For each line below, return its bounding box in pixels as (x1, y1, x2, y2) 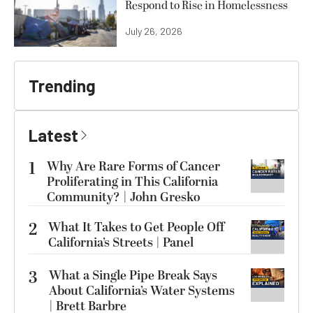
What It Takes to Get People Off (48, 217, 224, 237)
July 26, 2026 (125, 24, 182, 37)
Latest (29, 124, 78, 145)
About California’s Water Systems (49, 281, 235, 300)
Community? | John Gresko (47, 187, 200, 207)
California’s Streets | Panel (48, 233, 194, 252)
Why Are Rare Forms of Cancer (47, 156, 220, 176)
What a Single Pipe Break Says (49, 265, 217, 285)
